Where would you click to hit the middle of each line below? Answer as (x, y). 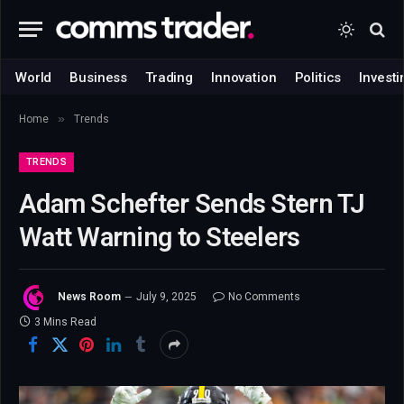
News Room (89, 297)
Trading (170, 77)
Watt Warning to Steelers (160, 237)
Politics (318, 77)
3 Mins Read (65, 322)
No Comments (264, 297)
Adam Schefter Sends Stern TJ (192, 204)
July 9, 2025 (166, 297)
